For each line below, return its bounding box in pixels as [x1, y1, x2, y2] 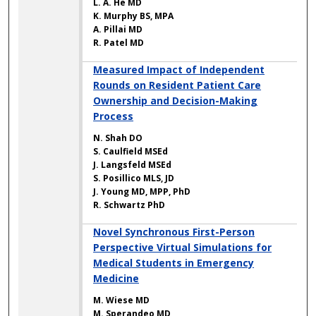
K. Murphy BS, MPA [93, 10, 174, 23]
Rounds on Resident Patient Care [93, 78, 262, 92]
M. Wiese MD [93, 294, 150, 307]
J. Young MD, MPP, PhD [93, 186, 191, 198]
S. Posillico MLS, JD [93, 172, 175, 185]
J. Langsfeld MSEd [93, 159, 172, 171]
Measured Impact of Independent [93, 63, 265, 77]
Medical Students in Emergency [93, 256, 255, 270]
